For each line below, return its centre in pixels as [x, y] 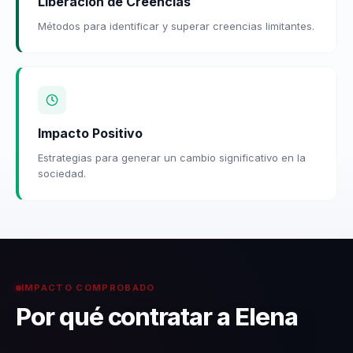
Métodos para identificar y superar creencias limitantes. [176, 26]
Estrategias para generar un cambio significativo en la [172, 157]
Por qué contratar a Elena [157, 317]
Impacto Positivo [90, 133]
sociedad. [62, 173]
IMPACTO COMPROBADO [88, 288]
